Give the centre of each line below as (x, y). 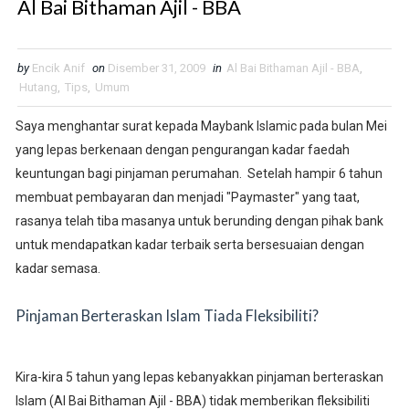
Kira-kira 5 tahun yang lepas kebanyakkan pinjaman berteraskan (199, 378)
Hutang (38, 88)
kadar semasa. (58, 269)
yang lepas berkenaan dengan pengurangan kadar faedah (182, 150)
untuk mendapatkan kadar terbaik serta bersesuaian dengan (189, 245)
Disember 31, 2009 (156, 68)
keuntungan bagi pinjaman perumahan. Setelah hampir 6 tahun (199, 174)
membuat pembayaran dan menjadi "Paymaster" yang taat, (189, 198)
